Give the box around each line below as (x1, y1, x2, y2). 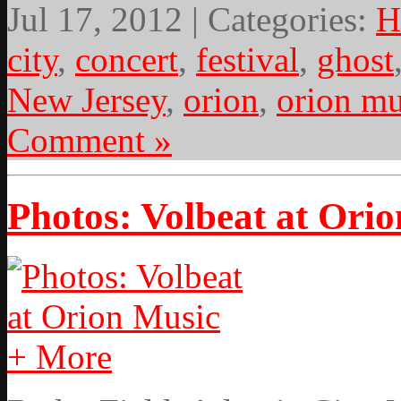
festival (196, 40, 299, 80)
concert (75, 40, 178, 80)
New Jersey (7, 81, 166, 120)
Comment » (7, 121, 172, 160)
